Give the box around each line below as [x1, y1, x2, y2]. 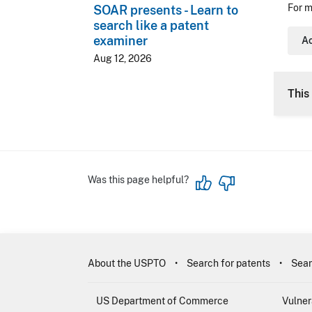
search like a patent [93, 17, 209, 33]
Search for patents [187, 258, 270, 269]
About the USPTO [88, 258, 166, 269]
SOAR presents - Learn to [93, 2, 238, 17]
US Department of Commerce [96, 295, 228, 306]
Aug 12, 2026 [93, 53, 152, 65]
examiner [93, 33, 148, 48]
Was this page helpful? [88, 174, 189, 185]
